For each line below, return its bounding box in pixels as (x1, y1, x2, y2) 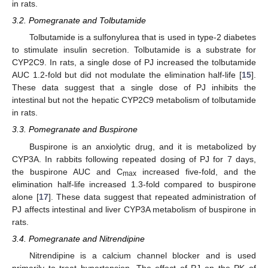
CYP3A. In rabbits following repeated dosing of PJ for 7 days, (12, 154, 256, 164)
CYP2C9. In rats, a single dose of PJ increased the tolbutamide (12, 57, 256, 68)
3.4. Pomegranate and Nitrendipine (12, 233, 145, 243)
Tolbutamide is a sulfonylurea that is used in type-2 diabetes (29, 32, 256, 42)
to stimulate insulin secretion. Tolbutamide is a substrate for (12, 45, 256, 55)
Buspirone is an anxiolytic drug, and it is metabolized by (29, 141, 256, 151)
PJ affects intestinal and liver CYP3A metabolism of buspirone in (12, 204, 256, 214)
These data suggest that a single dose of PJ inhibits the (12, 83, 256, 93)
